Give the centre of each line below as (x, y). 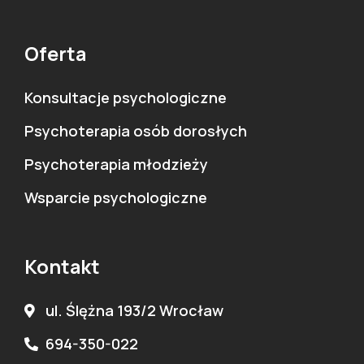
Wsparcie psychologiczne (116, 197)
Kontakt (62, 266)
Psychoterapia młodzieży (116, 164)
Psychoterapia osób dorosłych (136, 130)
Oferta (55, 53)
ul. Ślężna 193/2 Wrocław (135, 310)
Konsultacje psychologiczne (126, 97)
